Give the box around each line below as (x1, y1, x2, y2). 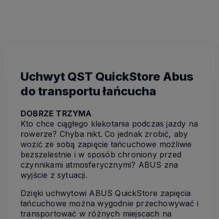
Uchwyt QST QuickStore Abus (21, 69, 194, 84)
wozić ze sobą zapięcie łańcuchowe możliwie (21, 139, 192, 149)
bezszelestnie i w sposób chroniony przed (21, 149, 182, 159)
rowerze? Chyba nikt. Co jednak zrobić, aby (21, 129, 188, 139)
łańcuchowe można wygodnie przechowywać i (21, 198, 199, 208)
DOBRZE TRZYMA (21, 108, 92, 118)
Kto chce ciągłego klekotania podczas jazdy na (21, 118, 198, 129)
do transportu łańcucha (21, 84, 156, 98)
